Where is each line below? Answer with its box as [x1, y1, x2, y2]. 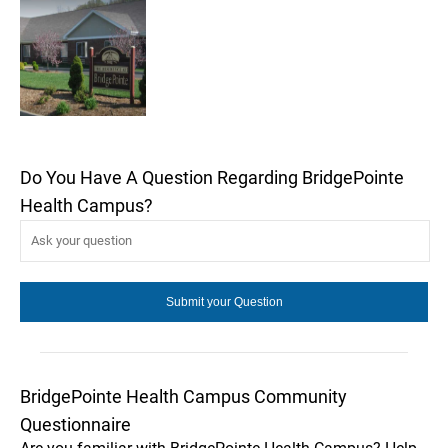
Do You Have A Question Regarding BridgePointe [20, 166, 404, 188]
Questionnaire [20, 413, 131, 435]
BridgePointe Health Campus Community [20, 385, 347, 407]
